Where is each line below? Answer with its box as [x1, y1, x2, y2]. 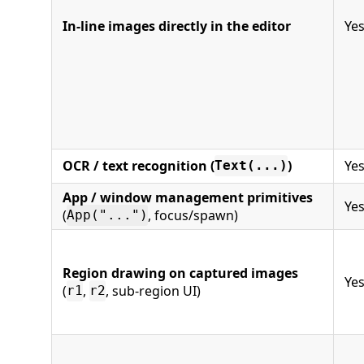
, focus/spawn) [148, 206, 238, 224]
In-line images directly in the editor [63, 16, 291, 35]
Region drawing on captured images [63, 263, 298, 282]
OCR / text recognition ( [63, 156, 214, 175]
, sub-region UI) [106, 281, 201, 300]
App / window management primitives [63, 188, 313, 206]
